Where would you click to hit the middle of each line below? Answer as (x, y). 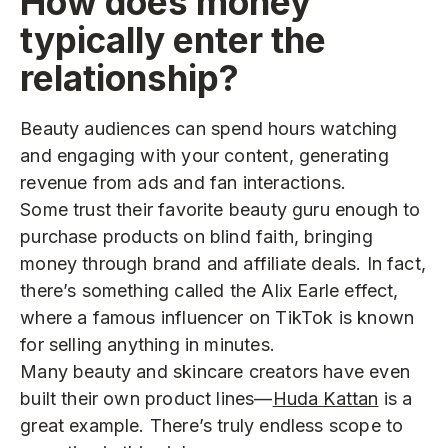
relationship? (130, 78)
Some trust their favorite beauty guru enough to (220, 210)
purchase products (99, 237)
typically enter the (173, 40)
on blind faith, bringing (278, 237)
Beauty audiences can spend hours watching (209, 129)
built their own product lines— (146, 399)
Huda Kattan (325, 399)
